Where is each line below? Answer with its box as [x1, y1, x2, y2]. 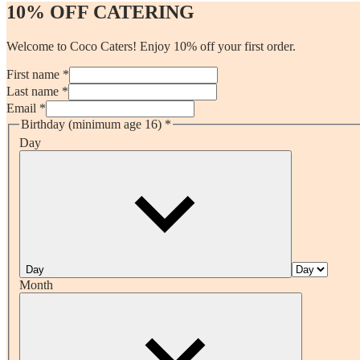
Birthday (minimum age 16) [21, 117, 162, 131]
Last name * [6, 84, 68, 98]
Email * [6, 100, 46, 115]
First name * [6, 67, 69, 81]
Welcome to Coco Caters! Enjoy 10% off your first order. [6, 39, 296, 53]
